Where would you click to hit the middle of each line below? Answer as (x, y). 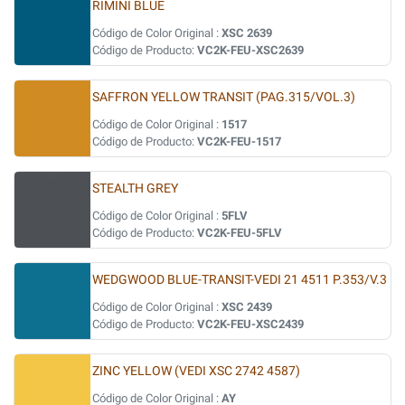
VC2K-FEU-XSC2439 (250, 324)
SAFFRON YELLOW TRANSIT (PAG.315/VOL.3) (224, 97)
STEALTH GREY (135, 188)
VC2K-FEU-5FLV (240, 233)
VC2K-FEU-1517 (239, 141)
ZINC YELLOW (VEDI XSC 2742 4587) (196, 371)
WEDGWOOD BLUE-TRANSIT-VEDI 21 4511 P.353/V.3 (240, 280)
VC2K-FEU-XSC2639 (250, 50)
